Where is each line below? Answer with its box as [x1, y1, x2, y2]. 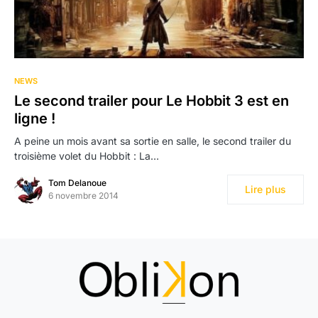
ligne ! [14, 110, 55, 128]
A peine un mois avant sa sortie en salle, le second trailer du [14, 135, 291, 148]
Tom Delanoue [48, 177, 106, 189]
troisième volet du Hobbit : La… [14, 150, 159, 163]
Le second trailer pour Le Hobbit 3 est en [14, 92, 289, 110]
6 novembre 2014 [48, 190, 119, 202]
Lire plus [245, 183, 286, 196]
